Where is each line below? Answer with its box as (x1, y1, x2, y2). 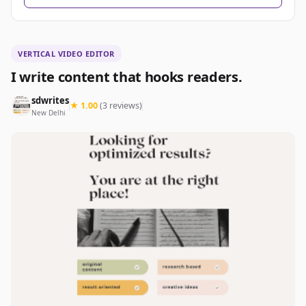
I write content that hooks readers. (11, 68, 242, 87)
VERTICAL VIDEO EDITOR (18, 48, 115, 59)
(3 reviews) (100, 100, 142, 112)
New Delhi (31, 108, 66, 118)
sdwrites (31, 94, 69, 107)
